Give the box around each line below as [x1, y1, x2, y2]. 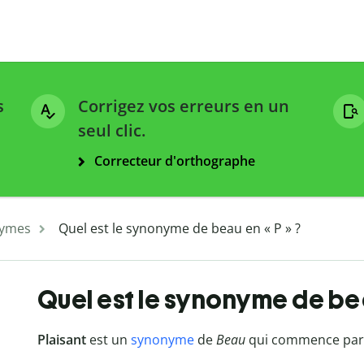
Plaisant [37, 331, 86, 349]
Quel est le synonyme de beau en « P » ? [58, 219, 301, 238]
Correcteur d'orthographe [94, 152, 255, 171]
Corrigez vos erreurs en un [78, 95, 289, 118]
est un [85, 331, 131, 349]
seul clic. [78, 119, 145, 142]
